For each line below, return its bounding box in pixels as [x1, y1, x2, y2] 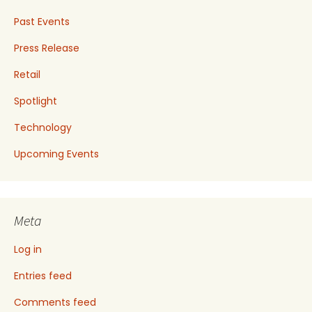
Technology [14, 120, 72, 134]
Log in [14, 242, 42, 256]
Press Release [14, 41, 79, 55]
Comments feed [14, 295, 96, 309]
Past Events [14, 15, 70, 29]
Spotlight [14, 94, 57, 108]
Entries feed [14, 269, 72, 283]
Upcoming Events [14, 147, 99, 161]
